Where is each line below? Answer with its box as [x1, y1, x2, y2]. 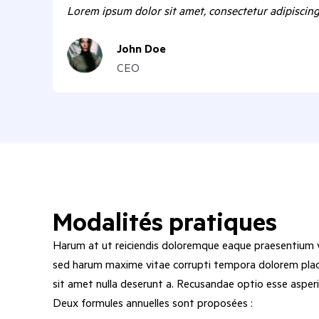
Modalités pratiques [53, 203, 277, 238]
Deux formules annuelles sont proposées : [53, 294, 253, 310]
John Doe [117, 41, 166, 56]
